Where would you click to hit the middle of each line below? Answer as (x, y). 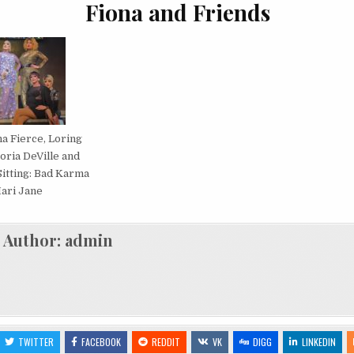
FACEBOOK (102, 342)
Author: (34, 240)
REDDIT (166, 342)
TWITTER (36, 342)
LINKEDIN (319, 342)
